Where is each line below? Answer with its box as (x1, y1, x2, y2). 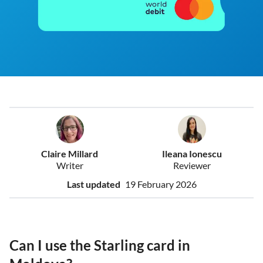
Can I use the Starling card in (9, 237, 190, 254)
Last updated (66, 178, 120, 190)
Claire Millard (41, 148, 99, 160)
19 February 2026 (124, 178, 197, 190)
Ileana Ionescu (161, 148, 222, 160)
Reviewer (173, 160, 211, 171)
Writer (56, 160, 83, 171)
